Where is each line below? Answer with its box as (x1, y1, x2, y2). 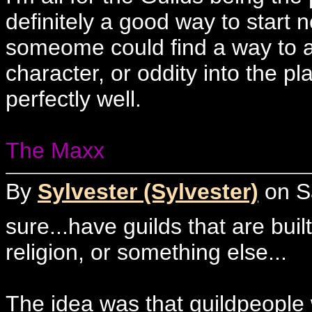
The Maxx (6, 138, 104, 163)
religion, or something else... (6, 239, 287, 265)
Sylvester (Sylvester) (38, 178, 258, 204)
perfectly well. (6, 86, 141, 111)
